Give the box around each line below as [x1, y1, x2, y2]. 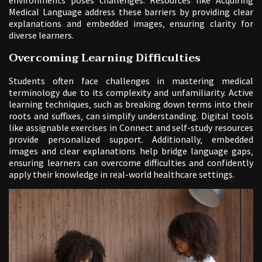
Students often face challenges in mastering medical [9, 74, 253, 87]
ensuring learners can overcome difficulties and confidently [9, 156, 253, 168]
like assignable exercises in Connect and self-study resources [9, 121, 253, 133]
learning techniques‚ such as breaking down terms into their [9, 98, 253, 110]
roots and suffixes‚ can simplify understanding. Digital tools [9, 109, 253, 122]
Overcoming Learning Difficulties [9, 48, 201, 67]
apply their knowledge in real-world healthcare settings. [9, 168, 235, 180]
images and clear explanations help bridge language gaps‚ [9, 144, 253, 157]
